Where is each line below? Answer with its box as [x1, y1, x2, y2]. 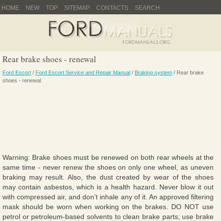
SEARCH [135, 4, 160, 11]
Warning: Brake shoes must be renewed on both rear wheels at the [2, 153, 214, 161]
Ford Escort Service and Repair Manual [36, 69, 130, 75]
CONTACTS [96, 4, 128, 11]
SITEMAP [64, 4, 90, 11]
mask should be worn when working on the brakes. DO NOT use [2, 202, 214, 211]
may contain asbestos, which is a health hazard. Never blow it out [2, 183, 214, 191]
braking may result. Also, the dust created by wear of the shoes [2, 173, 214, 181]
